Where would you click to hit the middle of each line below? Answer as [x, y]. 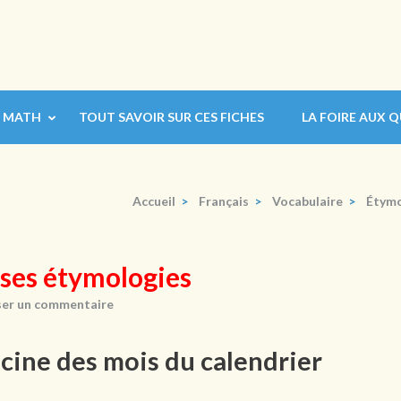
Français [224, 201]
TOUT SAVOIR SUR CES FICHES [171, 117]
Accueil [154, 201]
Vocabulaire [307, 201]
